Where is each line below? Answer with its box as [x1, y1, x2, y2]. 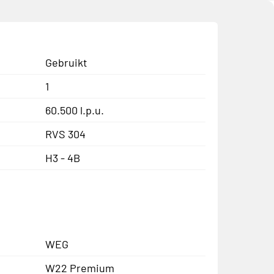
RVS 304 [45, 127, 86, 141]
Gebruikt [45, 55, 87, 69]
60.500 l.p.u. [45, 103, 104, 117]
